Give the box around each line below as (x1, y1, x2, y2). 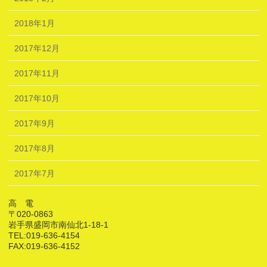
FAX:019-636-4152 (8, 241, 80, 251)
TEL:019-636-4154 (8, 231, 80, 240)
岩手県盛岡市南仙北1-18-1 (8, 220, 109, 229)
